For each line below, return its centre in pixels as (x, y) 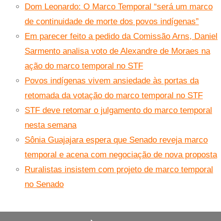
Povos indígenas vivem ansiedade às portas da (112, 81)
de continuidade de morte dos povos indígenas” (112, 22)
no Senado (44, 184)
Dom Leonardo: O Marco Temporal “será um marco (119, 7)
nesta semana (51, 125)
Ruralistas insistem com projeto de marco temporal (119, 170)
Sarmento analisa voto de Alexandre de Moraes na (117, 51)
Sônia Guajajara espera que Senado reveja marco (116, 140)
